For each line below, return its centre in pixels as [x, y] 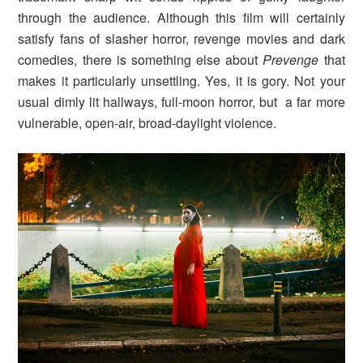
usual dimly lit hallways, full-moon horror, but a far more [181, 102]
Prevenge [291, 60]
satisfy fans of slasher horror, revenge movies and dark [181, 39]
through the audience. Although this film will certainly [181, 18]
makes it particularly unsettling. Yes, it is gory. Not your [181, 81]
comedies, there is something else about [141, 60]
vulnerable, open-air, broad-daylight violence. [147, 123]
